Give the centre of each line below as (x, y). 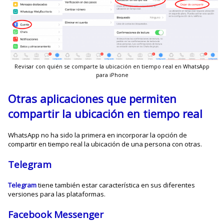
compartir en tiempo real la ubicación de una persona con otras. (105, 144)
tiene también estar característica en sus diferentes (117, 185)
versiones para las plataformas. (57, 194)
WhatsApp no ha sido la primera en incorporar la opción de (98, 135)
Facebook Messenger (56, 215)
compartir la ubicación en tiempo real (105, 114)
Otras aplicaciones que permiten (92, 99)
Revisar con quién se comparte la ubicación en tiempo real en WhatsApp (112, 66)
